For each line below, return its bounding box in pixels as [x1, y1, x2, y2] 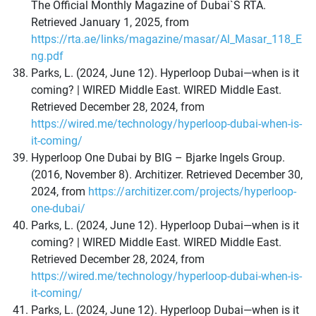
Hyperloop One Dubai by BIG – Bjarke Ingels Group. [31, 151, 285, 165]
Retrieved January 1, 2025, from [31, 16, 189, 30]
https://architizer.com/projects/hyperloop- [88, 185, 296, 199]
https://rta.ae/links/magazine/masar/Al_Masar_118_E [31, 32, 302, 47]
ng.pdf [31, 49, 63, 63]
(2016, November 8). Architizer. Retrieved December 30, [31, 168, 303, 182]
